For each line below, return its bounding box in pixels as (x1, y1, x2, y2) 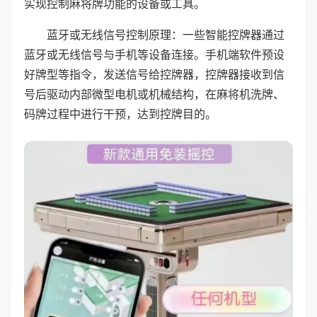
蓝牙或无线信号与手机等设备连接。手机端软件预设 (24, 47, 284, 62)
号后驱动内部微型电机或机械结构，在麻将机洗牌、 (24, 87, 284, 101)
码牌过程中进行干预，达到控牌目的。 (24, 107, 217, 121)
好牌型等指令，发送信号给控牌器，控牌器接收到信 (24, 67, 284, 81)
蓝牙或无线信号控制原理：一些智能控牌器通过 (47, 28, 284, 42)
